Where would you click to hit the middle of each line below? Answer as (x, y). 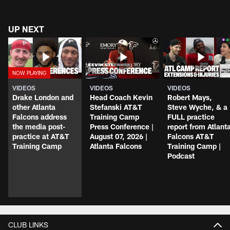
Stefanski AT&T (116, 107)
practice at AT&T (41, 137)
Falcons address (40, 117)
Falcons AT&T (191, 137)
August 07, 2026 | (119, 137)
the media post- (39, 127)
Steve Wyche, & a (197, 107)
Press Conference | (122, 127)
